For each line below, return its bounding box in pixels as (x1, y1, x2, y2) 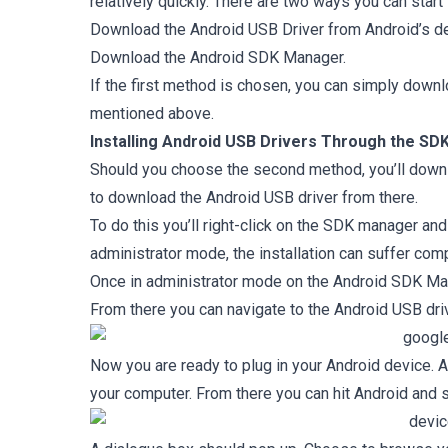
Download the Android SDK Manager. (90, 48, 346, 67)
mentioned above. (90, 104, 214, 123)
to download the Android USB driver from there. (90, 188, 418, 207)
